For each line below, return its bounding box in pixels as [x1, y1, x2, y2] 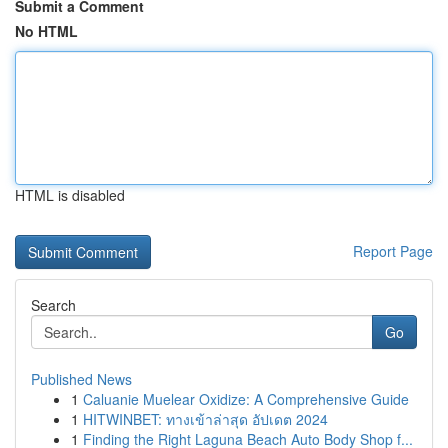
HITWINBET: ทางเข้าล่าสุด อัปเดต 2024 [83, 409, 328, 429]
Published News [31, 369, 132, 389]
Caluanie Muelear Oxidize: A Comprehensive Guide [83, 389, 409, 409]
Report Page [353, 241, 433, 261]
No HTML [15, 21, 78, 41]
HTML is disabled [15, 185, 125, 205]
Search [31, 295, 76, 315]
